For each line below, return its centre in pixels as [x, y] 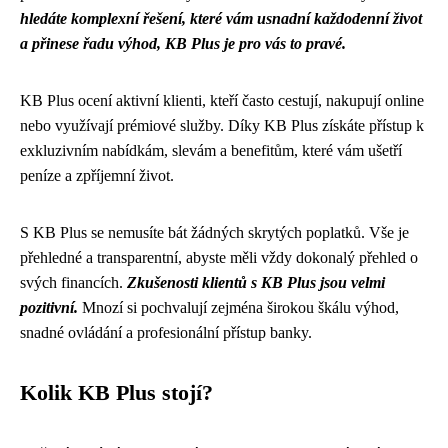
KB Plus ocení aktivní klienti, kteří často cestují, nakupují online [222, 100]
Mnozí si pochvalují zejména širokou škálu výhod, [238, 307]
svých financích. [73, 282]
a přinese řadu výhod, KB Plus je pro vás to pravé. [183, 43]
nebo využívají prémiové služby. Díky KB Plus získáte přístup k [222, 125]
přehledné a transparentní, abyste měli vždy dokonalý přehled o [219, 257]
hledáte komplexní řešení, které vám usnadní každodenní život [221, 18]
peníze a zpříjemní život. [97, 175]
